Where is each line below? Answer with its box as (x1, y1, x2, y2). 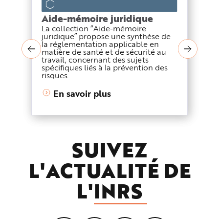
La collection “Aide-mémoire (42, 22, 146, 34)
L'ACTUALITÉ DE (28, 156, 191, 185)
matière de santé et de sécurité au (42, 46, 166, 58)
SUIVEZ (72, 135, 147, 165)
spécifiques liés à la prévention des (42, 62, 168, 73)
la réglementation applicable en (42, 38, 159, 50)
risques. (42, 69, 69, 81)
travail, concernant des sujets (42, 54, 149, 66)
